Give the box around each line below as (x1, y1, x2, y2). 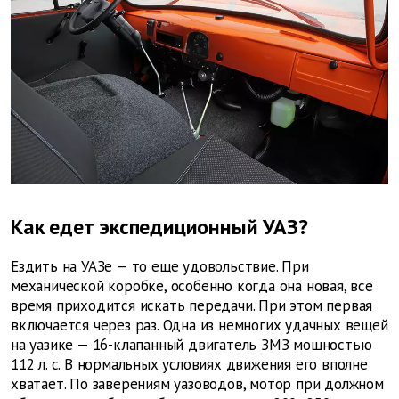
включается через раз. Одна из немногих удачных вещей (11, 315, 388, 336)
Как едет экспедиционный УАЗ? (11, 213, 308, 241)
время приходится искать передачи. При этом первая (11, 296, 373, 316)
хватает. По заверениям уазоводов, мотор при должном (11, 374, 384, 395)
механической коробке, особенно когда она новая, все (11, 276, 373, 297)
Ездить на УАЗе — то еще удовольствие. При (11, 256, 309, 277)
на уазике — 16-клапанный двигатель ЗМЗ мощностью (11, 335, 372, 355)
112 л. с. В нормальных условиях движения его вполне (11, 354, 368, 375)
